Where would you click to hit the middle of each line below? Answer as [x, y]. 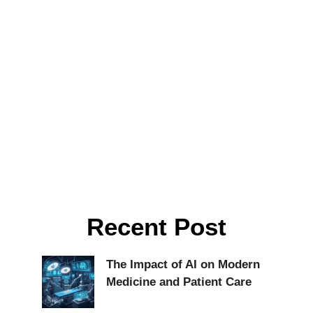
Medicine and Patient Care [179, 282]
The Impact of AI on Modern [183, 265]
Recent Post [156, 227]
